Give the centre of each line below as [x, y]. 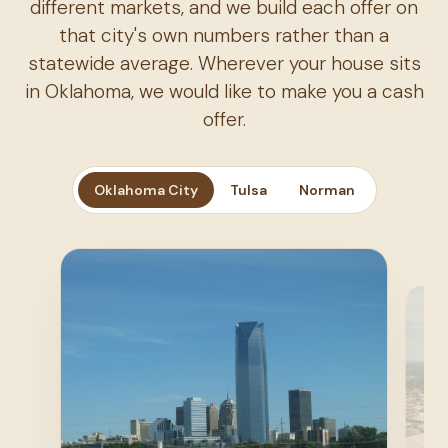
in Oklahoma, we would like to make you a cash [224, 91]
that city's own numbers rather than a [224, 35]
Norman [326, 190]
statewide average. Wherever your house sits [224, 63]
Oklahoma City [145, 190]
